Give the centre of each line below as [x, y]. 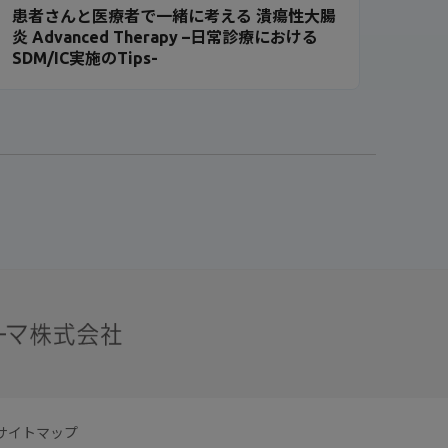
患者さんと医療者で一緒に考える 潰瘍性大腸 [174, 15]
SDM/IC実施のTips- [85, 57]
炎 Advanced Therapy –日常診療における [165, 36]
